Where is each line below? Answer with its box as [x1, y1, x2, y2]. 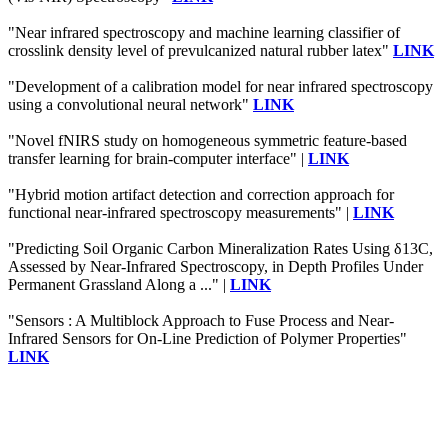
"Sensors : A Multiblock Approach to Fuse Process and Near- [8, 312, 394, 330]
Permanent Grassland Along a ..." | [8, 276, 230, 294]
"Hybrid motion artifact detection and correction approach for [8, 186, 394, 204]
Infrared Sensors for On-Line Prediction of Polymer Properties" [8, 330, 407, 348]
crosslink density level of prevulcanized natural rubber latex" [8, 42, 393, 60]
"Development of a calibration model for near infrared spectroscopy [8, 78, 433, 96]
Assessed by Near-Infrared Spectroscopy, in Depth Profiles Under [8, 258, 423, 276]
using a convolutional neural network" [8, 96, 253, 114]
